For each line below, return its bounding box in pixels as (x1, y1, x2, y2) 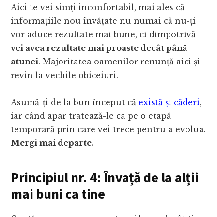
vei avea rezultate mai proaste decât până (11, 43, 187, 53)
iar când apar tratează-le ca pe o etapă (11, 111, 171, 121)
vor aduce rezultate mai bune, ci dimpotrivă (11, 30, 196, 40)
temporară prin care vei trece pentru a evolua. (11, 124, 206, 135)
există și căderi (139, 97, 200, 108)
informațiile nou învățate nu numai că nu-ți (11, 16, 196, 26)
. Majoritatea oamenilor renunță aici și (38, 57, 201, 67)
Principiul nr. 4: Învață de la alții (11, 169, 199, 186)
